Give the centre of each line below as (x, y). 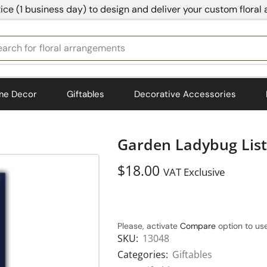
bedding (58, 48)
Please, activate (149, 226)
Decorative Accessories (185, 94)
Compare (198, 226)
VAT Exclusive (194, 172)
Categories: (143, 255)
